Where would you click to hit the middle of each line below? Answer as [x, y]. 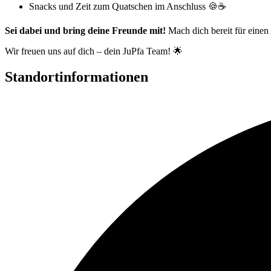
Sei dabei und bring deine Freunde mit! [85, 31]
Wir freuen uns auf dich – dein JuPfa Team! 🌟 [94, 51]
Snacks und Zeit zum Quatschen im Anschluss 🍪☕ [128, 7]
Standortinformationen [77, 77]
